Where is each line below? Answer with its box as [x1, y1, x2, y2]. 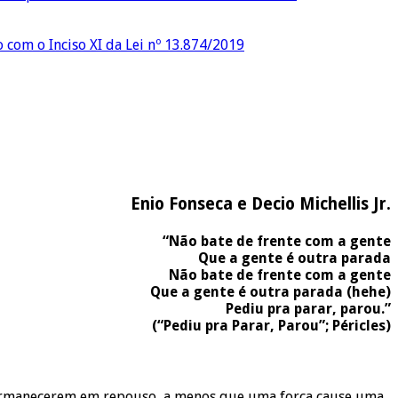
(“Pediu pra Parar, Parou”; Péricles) [152, 316, 391, 334]
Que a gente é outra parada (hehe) [150, 283, 391, 300]
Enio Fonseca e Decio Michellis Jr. [131, 195, 391, 214]
